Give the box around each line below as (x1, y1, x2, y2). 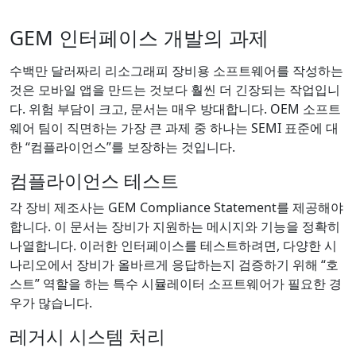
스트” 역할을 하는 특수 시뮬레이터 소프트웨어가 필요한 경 (10, 274, 342, 292)
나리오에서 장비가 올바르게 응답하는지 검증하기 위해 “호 (10, 255, 339, 273)
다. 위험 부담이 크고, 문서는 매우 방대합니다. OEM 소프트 (10, 99, 341, 118)
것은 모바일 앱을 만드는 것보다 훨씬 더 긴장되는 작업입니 (10, 80, 340, 99)
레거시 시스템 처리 (10, 323, 165, 349)
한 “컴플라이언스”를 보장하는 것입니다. (10, 137, 235, 156)
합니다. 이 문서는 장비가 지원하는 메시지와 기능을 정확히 (10, 217, 340, 235)
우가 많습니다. (10, 293, 92, 311)
